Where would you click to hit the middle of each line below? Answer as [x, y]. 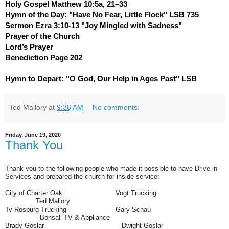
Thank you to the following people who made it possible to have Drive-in [111, 168]
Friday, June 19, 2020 [33, 135]
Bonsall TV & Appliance [58, 217]
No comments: [116, 107]
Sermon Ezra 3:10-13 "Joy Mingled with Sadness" [94, 25]
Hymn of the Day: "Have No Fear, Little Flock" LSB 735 [102, 15]
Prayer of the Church [42, 36]
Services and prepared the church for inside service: [82, 176]
